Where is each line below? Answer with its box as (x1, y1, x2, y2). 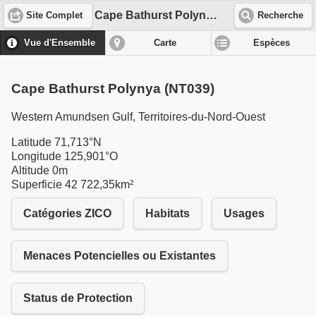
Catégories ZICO (23, 207, 111, 219)
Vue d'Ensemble (24, 38, 96, 49)
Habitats (145, 207, 190, 219)
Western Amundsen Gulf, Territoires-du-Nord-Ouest (11, 111, 265, 123)
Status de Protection (23, 292, 133, 305)
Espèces (253, 38, 291, 49)
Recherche (257, 10, 303, 20)
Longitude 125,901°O (11, 150, 118, 163)
